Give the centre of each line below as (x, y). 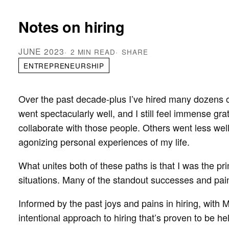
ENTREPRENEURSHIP (64, 65)
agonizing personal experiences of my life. (104, 142)
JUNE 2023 (41, 51)
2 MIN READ (93, 52)
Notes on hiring (72, 27)
